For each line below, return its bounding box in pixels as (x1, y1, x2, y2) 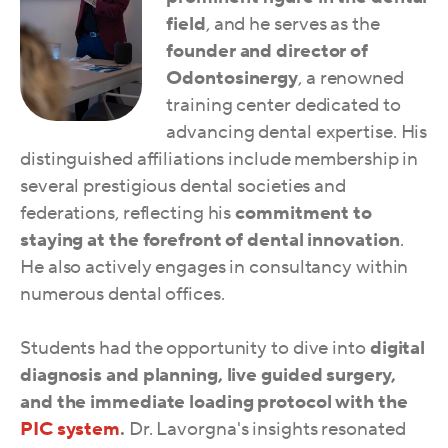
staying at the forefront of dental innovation (20, 227, 400, 252)
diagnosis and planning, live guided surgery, (20, 362, 396, 387)
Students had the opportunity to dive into (20, 335, 370, 360)
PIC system (20, 416, 121, 441)
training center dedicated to (166, 92, 401, 117)
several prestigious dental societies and (20, 173, 346, 198)
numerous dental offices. (20, 281, 225, 306)
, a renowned (298, 65, 404, 90)
